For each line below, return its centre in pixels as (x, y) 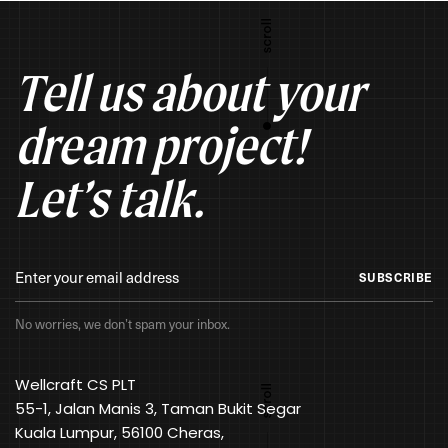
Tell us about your (189, 93)
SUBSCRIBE (395, 276)
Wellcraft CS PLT (75, 384)
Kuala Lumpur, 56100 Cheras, (119, 432)
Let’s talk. (109, 199)
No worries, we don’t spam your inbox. (122, 324)
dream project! (160, 146)
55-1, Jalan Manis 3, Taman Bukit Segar (158, 408)
